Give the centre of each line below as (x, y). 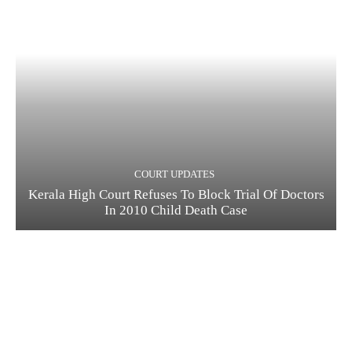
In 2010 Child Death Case (176, 210)
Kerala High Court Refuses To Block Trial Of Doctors (176, 194)
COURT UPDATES (174, 174)
